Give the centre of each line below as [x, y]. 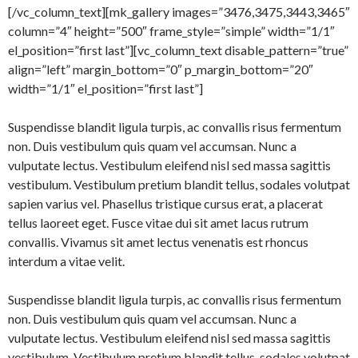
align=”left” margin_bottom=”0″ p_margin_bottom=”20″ [161, 69]
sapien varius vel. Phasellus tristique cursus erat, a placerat [165, 203]
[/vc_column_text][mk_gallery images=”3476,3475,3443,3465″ [179, 11]
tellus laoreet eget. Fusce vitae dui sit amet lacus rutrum [158, 222]
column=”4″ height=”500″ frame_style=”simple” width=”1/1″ [171, 30]
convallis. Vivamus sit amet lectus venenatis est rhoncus [158, 241]
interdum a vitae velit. [66, 261]
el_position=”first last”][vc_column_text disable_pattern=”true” [178, 50]
